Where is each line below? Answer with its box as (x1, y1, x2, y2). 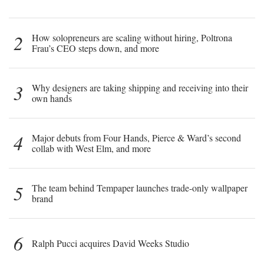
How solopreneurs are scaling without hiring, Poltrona (32, 31, 232, 44)
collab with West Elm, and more (32, 141, 151, 154)
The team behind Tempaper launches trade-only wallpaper (32, 181, 247, 194)
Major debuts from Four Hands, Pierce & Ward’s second (32, 131, 241, 144)
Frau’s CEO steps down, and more (32, 41, 159, 54)
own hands (32, 91, 72, 104)
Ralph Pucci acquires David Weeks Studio (32, 236, 189, 249)
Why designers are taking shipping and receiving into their (32, 81, 248, 94)
